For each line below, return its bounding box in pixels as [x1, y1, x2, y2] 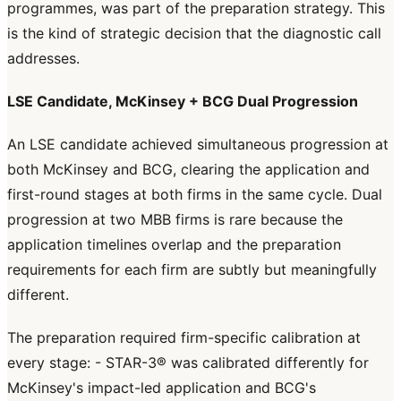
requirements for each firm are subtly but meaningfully [7, 260, 377, 279]
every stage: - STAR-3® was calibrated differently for [7, 354, 369, 372]
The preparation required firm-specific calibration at [7, 328, 361, 347]
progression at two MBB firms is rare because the [7, 210, 343, 229]
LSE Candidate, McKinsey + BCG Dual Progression [7, 92, 358, 111]
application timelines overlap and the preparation [7, 235, 341, 254]
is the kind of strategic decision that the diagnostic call [7, 24, 381, 43]
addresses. [7, 49, 80, 68]
